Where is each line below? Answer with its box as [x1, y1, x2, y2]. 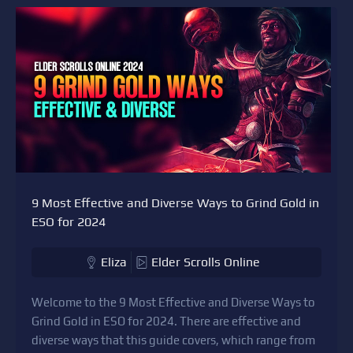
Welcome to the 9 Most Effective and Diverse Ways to [32, 295, 315, 310]
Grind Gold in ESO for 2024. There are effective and [32, 314, 301, 329]
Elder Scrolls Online [151, 255, 260, 270]
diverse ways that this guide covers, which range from [32, 333, 315, 347]
